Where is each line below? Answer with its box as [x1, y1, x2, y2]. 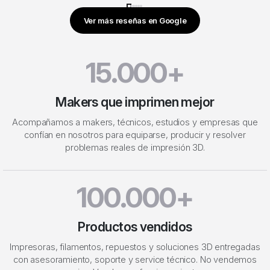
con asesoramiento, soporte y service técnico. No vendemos [13, 254, 257, 265]
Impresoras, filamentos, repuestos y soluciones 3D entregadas [10, 242, 260, 253]
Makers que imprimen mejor [55, 94, 215, 110]
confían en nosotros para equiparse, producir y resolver [24, 130, 246, 140]
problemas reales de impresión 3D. [65, 142, 205, 153]
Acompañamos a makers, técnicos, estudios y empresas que [12, 117, 258, 128]
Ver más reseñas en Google [83, 15, 187, 25]
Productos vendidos [78, 219, 192, 234]
